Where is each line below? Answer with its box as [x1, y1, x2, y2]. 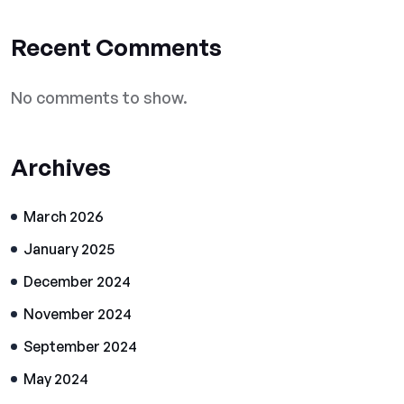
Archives [11, 152, 111, 181]
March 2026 [23, 207, 104, 225]
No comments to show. [11, 87, 188, 107]
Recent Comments [11, 32, 222, 61]
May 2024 [23, 370, 88, 388]
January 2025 [23, 240, 115, 258]
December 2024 [23, 272, 131, 290]
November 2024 [23, 305, 132, 323]
